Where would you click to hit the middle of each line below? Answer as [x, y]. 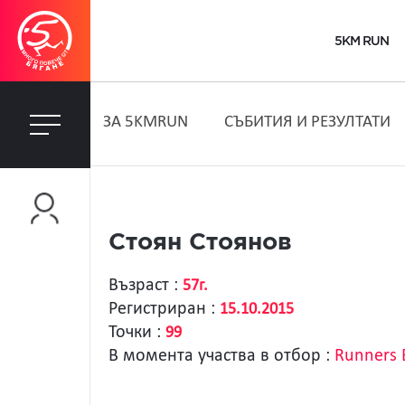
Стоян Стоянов [200, 243]
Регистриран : [164, 309]
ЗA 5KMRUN [145, 122]
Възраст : [146, 286]
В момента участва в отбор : [221, 356]
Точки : [137, 333]
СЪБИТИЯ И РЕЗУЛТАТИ [307, 122]
